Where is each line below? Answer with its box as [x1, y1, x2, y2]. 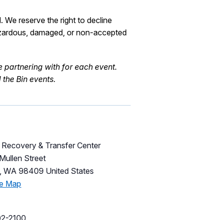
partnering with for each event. [4, 62, 117, 72]
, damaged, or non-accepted [26, 27, 127, 38]
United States [46, 166, 94, 176]
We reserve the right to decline [5, 15, 112, 26]
